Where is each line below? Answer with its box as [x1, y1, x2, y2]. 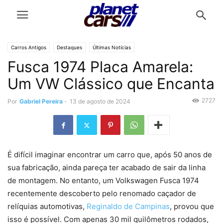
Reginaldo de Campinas [87, 202, 170, 212]
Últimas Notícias [93, 44, 131, 50]
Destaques [57, 44, 82, 50]
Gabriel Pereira [19, 98, 63, 105]
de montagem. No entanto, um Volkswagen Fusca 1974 [7, 176, 199, 186]
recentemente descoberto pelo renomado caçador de [7, 189, 196, 199]
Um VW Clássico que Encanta [7, 75, 215, 93]
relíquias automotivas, [7, 202, 87, 212]
